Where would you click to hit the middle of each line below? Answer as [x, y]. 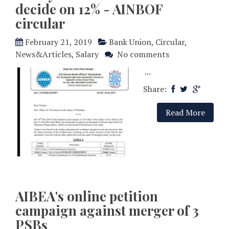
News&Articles [43, 54]
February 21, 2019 [59, 42]
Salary [87, 54]
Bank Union [130, 42]
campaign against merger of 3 [107, 211]
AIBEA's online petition [87, 196]
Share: [156, 89]
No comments [143, 54]
